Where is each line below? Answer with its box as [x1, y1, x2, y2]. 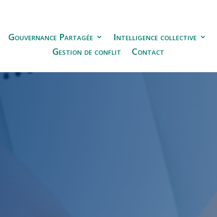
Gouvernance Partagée [8, 31, 93, 43]
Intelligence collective [113, 31, 197, 43]
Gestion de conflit [52, 46, 122, 57]
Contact [132, 46, 165, 57]
